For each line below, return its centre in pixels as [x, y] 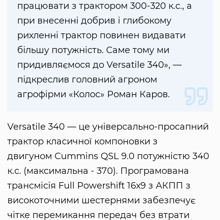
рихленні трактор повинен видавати [101, 36]
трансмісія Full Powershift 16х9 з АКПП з [99, 186]
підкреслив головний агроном [87, 80]
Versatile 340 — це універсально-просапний [108, 127]
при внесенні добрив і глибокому [94, 21]
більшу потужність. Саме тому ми [93, 50]
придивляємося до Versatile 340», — [99, 65]
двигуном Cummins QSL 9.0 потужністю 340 [108, 156]
